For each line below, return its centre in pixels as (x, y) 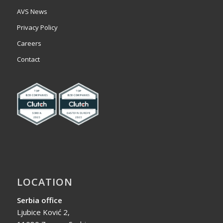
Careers (29, 43)
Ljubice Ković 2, (43, 212)
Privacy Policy (37, 27)
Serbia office (39, 200)
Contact (28, 59)
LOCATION (45, 182)
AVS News (32, 11)
